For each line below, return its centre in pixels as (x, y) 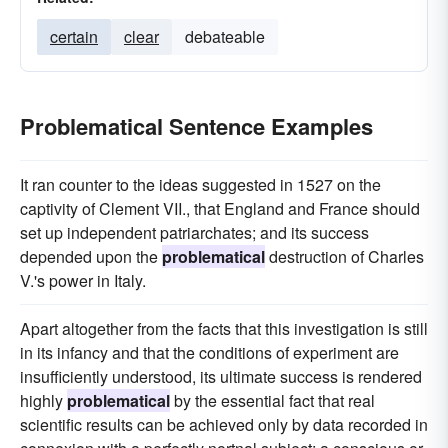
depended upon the (91, 256)
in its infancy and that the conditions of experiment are (209, 352)
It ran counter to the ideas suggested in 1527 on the (200, 184)
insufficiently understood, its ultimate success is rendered (221, 376)
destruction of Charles (344, 256)
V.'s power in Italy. (83, 280)
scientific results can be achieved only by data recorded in (224, 424)
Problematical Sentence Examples (196, 126)
